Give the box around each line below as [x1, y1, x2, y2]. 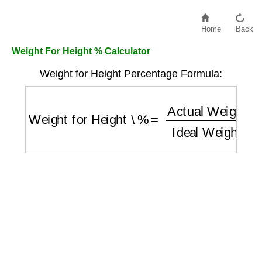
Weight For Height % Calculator [12, 46, 150, 56]
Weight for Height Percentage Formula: [40, 68, 222, 80]
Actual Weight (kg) [153, 95, 257, 110]
